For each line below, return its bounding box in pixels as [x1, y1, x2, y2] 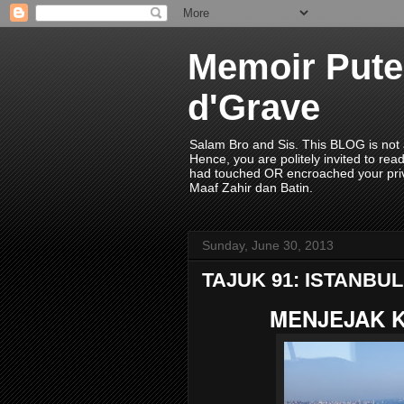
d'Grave [188, 87, 320, 127]
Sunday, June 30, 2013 [202, 238, 334, 252]
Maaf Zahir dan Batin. [189, 180, 313, 195]
